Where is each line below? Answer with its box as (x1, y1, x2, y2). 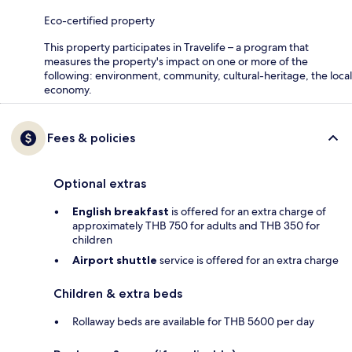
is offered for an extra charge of (169, 203, 326, 218)
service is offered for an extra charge (157, 252, 339, 267)
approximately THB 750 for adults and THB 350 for (72, 218, 320, 233)
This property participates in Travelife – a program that (44, 39, 309, 54)
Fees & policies (47, 130, 135, 145)
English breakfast (72, 203, 169, 218)
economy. (44, 82, 92, 97)
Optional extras (53, 175, 146, 191)
